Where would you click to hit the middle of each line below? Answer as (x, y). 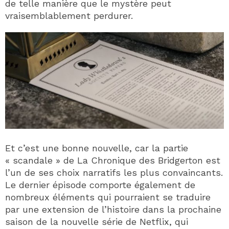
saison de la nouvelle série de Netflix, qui (97, 222)
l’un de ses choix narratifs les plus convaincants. (114, 173)
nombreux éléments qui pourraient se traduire (108, 197)
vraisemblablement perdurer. (69, 15)
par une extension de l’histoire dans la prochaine (113, 210)
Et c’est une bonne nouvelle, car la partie (97, 148)
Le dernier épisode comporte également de (100, 185)
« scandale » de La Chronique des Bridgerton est (113, 161)
